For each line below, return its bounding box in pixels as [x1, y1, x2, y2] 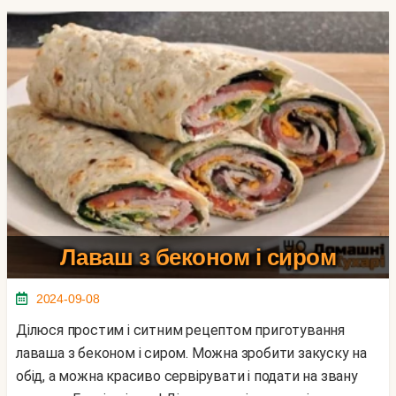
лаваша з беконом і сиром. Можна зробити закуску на [16, 345, 367, 362]
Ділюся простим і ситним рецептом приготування [16, 322, 27, 339]
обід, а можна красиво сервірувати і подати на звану [16, 368, 358, 385]
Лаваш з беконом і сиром [59, 244, 337, 271]
